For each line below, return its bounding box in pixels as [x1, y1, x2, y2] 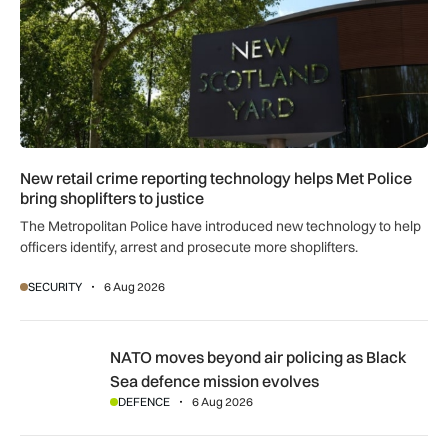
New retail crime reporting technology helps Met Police [20, 167, 412, 188]
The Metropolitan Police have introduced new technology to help [20, 216, 421, 235]
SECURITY [28, 278, 82, 294]
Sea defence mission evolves [109, 370, 319, 391]
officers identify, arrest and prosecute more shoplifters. [20, 237, 358, 256]
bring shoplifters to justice [20, 187, 204, 208]
